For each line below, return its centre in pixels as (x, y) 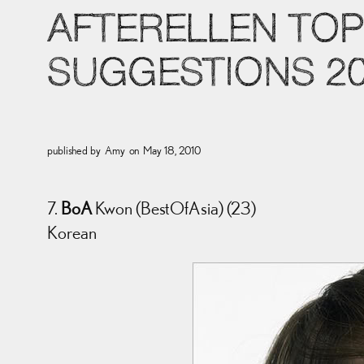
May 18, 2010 (172, 151)
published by (74, 151)
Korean (72, 233)
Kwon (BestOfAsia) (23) (174, 208)
